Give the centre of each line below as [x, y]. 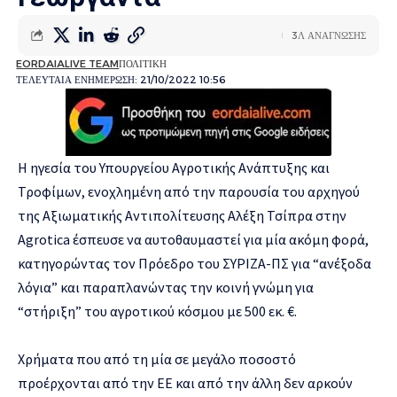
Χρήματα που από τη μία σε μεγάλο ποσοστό [157, 358]
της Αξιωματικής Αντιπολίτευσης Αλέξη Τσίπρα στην [182, 215]
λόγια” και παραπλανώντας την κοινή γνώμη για [166, 287]
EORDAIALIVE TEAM [68, 63]
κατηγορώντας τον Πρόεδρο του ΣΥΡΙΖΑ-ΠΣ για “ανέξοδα [195, 263]
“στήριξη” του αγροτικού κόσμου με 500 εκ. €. [157, 311]
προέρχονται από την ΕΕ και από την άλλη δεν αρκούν [185, 382]
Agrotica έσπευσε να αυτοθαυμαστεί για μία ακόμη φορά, [193, 239]
